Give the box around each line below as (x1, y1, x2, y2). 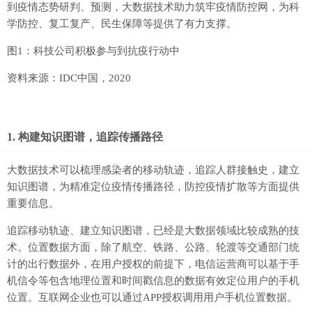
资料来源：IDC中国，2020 (7, 72, 131, 84)
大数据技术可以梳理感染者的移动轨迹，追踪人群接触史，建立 (7, 164, 299, 176)
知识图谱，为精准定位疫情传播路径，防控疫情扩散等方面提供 (7, 181, 299, 193)
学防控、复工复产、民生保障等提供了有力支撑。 (7, 18, 237, 30)
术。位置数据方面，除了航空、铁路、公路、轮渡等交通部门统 (7, 242, 299, 253)
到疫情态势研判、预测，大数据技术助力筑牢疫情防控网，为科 (7, 1, 299, 13)
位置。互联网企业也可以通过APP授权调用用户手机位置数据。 (7, 292, 297, 304)
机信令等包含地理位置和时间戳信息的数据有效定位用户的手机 (7, 275, 299, 287)
